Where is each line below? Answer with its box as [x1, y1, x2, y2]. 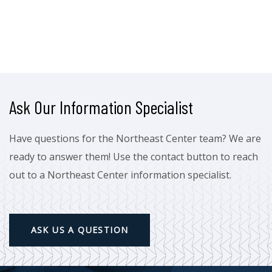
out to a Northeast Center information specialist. [9, 168, 231, 182]
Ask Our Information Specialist [9, 95, 193, 118]
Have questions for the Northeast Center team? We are [9, 131, 261, 145]
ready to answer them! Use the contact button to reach [9, 149, 258, 163]
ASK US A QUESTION [30, 224, 129, 236]
